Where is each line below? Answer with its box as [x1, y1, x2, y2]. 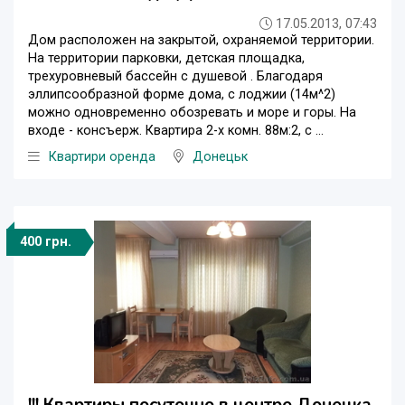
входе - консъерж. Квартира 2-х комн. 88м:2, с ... [28, 123, 324, 139]
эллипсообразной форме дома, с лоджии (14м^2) [28, 87, 335, 103]
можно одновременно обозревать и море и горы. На [28, 105, 356, 121]
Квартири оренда [49, 149, 155, 165]
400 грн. [20, 234, 71, 250]
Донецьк [193, 149, 248, 165]
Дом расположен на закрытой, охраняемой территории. [28, 33, 374, 49]
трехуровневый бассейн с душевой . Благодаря [28, 69, 323, 85]
